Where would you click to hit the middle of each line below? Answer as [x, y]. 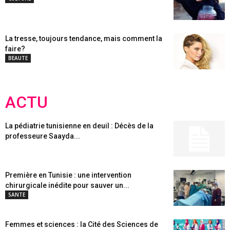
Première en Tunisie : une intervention [68, 175]
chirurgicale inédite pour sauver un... [67, 185]
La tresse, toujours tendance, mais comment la [84, 39]
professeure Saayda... [43, 136]
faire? [15, 49]
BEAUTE [18, 58]
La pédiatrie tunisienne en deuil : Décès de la [79, 126]
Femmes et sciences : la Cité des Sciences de [82, 224]
